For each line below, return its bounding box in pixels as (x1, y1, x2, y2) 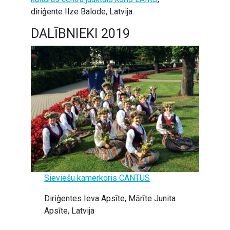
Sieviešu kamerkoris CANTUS (44, 173, 150, 183)
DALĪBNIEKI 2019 (31, 26, 130, 41)
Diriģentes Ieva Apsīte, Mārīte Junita (44, 194, 176, 203)
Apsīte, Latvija (44, 206, 95, 216)
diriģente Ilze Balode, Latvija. (31, 7, 134, 16)
